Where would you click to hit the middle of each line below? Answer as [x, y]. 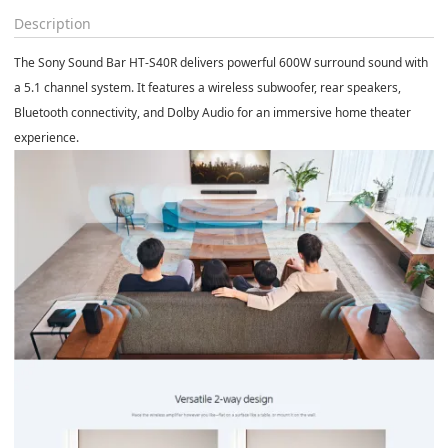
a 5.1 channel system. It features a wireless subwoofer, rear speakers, [207, 87]
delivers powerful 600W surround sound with [302, 62]
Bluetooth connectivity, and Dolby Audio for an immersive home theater [212, 112]
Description [52, 23]
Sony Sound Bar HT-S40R [107, 62]
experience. [46, 137]
